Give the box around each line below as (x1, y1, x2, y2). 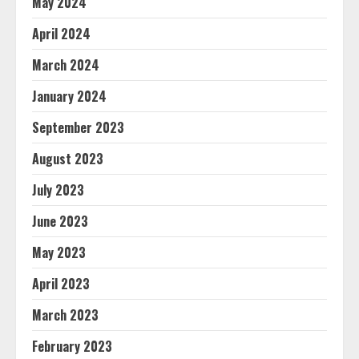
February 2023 (32, 337, 112, 356)
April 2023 (32, 274, 90, 293)
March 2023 (32, 305, 99, 325)
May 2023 (32, 243, 86, 262)
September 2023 (32, 118, 124, 137)
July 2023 (32, 180, 84, 200)
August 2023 (32, 149, 103, 168)
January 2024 (32, 87, 107, 106)
